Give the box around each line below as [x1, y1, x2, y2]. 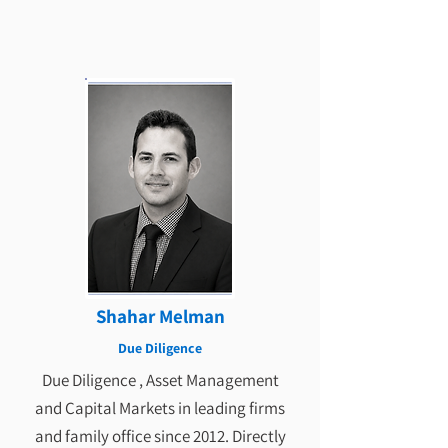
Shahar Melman [95, 304, 225, 328]
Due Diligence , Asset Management [41, 369, 279, 391]
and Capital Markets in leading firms [35, 397, 285, 419]
